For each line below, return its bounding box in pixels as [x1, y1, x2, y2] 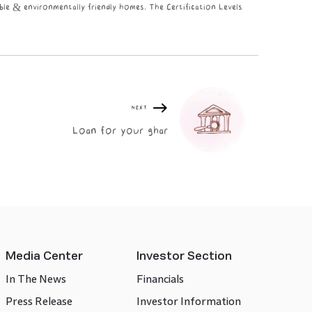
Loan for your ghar [72, 125, 169, 136]
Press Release [5, 295, 72, 307]
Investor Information [136, 295, 241, 307]
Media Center [5, 249, 83, 262]
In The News [5, 272, 66, 285]
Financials [136, 272, 184, 285]
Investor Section [136, 249, 232, 262]
